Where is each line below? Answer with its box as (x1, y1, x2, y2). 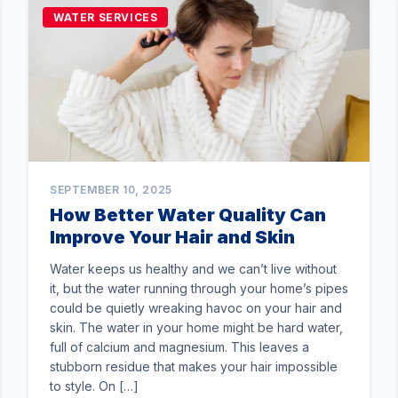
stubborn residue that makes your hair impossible (50, 359, 338, 374)
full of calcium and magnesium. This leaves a (50, 339, 309, 354)
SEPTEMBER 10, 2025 (50, 183, 172, 196)
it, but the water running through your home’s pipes (50, 281, 348, 296)
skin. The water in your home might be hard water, (50, 320, 343, 335)
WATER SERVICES (53, 11, 158, 24)
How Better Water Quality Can (50, 204, 326, 226)
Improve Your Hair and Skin (50, 227, 295, 248)
